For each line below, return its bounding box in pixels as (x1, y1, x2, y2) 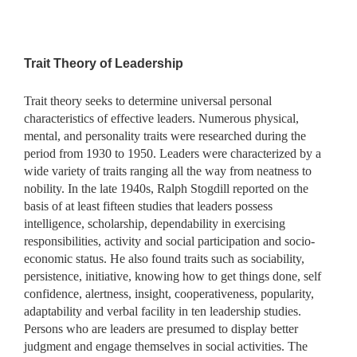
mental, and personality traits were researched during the (24, 128, 306, 143)
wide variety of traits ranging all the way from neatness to (24, 163, 312, 178)
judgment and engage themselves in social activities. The (24, 339, 308, 353)
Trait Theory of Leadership (24, 56, 183, 70)
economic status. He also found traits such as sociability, (24, 251, 304, 265)
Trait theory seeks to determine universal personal (24, 93, 272, 108)
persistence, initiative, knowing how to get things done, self (24, 269, 321, 283)
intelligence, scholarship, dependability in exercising (24, 216, 285, 230)
